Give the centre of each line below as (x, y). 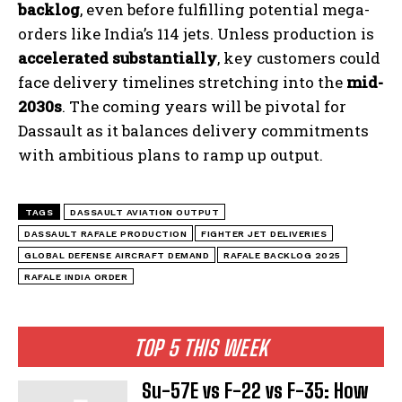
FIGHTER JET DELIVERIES (264, 234)
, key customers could (299, 58)
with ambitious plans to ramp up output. (170, 155)
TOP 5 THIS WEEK (201, 348)
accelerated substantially (118, 58)
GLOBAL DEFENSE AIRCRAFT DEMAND (117, 256)
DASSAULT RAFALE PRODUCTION (105, 234)
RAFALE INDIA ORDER (76, 277)
